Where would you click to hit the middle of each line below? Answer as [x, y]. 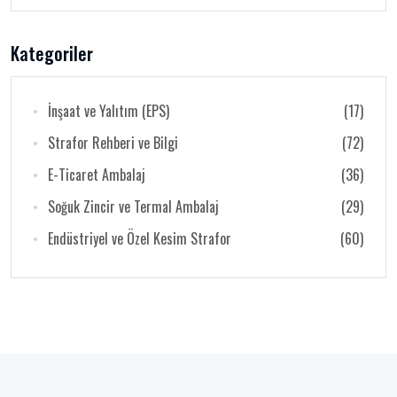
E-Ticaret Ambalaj [97, 175]
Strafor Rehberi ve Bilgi [113, 143]
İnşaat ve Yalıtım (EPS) [109, 111]
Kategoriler [52, 53]
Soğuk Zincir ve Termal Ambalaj [133, 206]
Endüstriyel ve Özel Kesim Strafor [140, 238]
